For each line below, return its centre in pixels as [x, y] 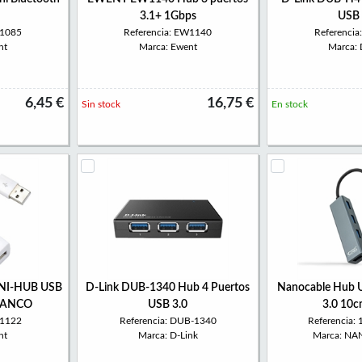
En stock [290, 104]
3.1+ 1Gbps [168, 16]
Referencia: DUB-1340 [168, 321]
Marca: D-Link [168, 335]
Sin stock [101, 104]
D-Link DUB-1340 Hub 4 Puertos [168, 288]
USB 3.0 [168, 305]
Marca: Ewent [168, 47]
